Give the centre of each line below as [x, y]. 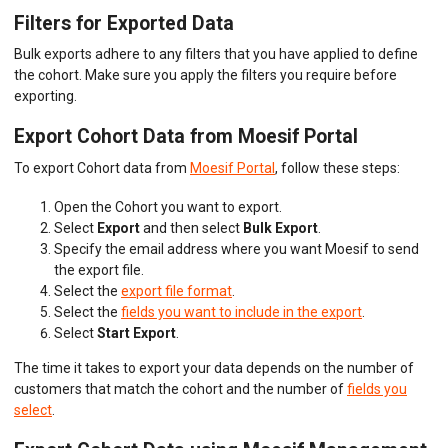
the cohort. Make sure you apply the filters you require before [205, 75]
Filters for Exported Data [124, 23]
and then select [191, 228]
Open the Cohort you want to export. [168, 207]
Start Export [136, 333]
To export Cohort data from [102, 168]
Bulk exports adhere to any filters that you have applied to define [216, 54]
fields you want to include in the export [241, 312]
